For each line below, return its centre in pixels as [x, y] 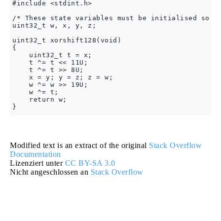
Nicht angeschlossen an [50, 172]
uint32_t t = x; [52, 55]
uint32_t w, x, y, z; [54, 25]
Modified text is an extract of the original [79, 145]
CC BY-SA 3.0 [90, 163]
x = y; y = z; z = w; [63, 77]
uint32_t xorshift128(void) [69, 40]
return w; [40, 99]
